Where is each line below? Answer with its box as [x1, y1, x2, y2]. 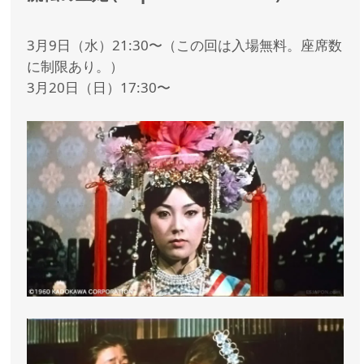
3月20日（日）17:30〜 [27, 78, 171, 97]
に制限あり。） [27, 57, 124, 76]
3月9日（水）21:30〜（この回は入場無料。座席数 [27, 36, 343, 55]
